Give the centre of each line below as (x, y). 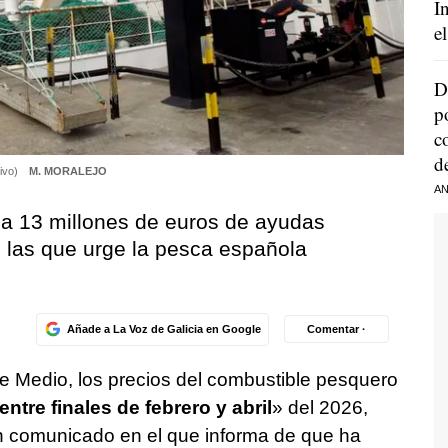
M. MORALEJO (67, 170)
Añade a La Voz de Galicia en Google (163, 328)
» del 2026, (319, 407)
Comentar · (336, 328)
